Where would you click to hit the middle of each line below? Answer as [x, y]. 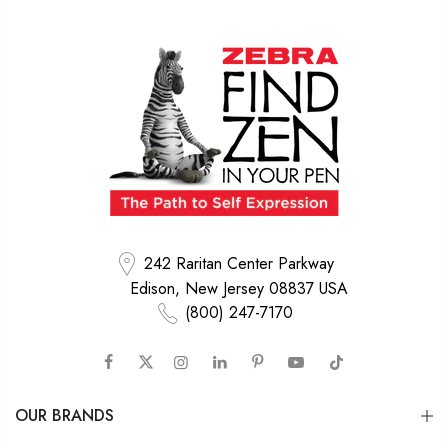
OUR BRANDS [64, 416]
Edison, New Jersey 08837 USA [239, 289]
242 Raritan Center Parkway [238, 263]
